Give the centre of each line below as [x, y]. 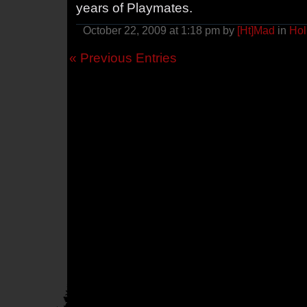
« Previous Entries [123, 58]
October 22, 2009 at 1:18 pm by [160, 30]
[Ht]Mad [256, 30]
